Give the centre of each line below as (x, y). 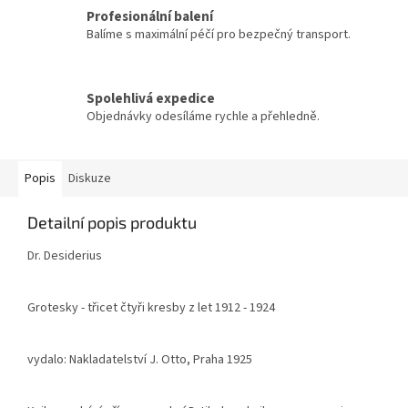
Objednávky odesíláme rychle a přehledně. (203, 116)
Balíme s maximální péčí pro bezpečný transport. (219, 34)
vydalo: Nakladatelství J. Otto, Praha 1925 (140, 360)
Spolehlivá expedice (151, 98)
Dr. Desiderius (65, 256)
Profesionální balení (150, 16)
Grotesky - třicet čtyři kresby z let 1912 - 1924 (151, 308)
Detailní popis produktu (112, 223)
